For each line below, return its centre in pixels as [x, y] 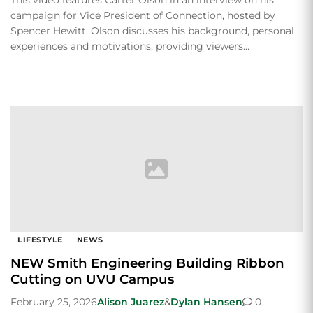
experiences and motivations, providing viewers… [130, 46]
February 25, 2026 [54, 301]
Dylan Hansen [206, 301]
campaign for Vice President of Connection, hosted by [143, 15]
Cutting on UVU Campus [92, 279]
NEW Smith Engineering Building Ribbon [147, 263]
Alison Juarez [131, 301]
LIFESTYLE [40, 239]
